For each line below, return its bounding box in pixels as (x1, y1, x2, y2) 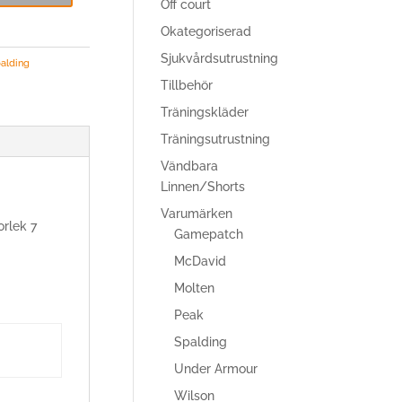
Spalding (174, 335, 228, 349)
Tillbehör (161, 78, 214, 92)
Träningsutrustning (161, 132, 271, 146)
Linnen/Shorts (161, 179, 246, 194)
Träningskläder (161, 105, 249, 119)
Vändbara (161, 159, 219, 173)
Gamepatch (174, 227, 244, 241)
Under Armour (174, 362, 258, 376)
